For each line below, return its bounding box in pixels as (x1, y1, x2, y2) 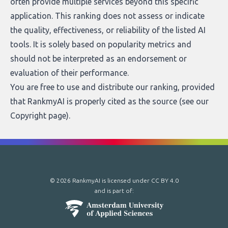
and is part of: (94, 187, 134, 194)
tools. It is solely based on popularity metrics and (10, 40, 191, 49)
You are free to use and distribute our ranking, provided (10, 82, 215, 92)
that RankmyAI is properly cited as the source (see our (10, 97, 209, 106)
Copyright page (10, 111, 66, 120)
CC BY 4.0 (151, 177, 179, 184)
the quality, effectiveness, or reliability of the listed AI (10, 25, 206, 35)
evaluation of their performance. (10, 68, 129, 77)
